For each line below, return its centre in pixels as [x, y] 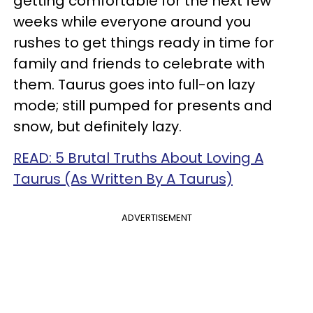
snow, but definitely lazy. [97, 126]
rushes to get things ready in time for [144, 42]
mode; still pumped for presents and [143, 105]
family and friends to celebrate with [139, 63]
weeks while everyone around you [132, 21]
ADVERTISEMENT [156, 217]
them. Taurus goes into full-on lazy [134, 84]
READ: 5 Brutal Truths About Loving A [138, 158]
